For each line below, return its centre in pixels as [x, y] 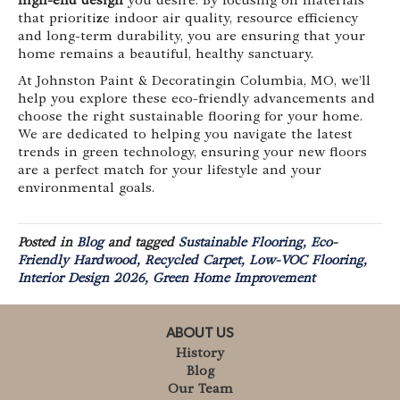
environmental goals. [86, 188]
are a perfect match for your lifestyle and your [170, 170]
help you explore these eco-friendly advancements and [196, 99]
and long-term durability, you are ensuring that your [192, 36]
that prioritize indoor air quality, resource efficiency [188, 18]
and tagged [141, 242]
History [200, 353]
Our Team [200, 389]
